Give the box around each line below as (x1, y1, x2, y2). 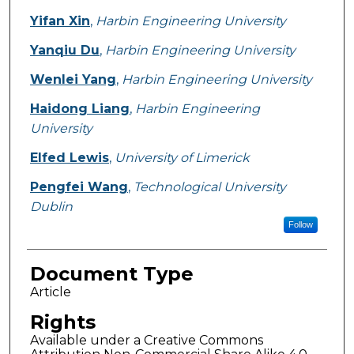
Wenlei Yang (29, 72, 116, 88)
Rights (29, 311, 96, 334)
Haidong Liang (29, 101, 130, 117)
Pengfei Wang (29, 179, 128, 195)
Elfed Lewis (29, 150, 109, 166)
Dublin (29, 199, 73, 215)
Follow (288, 220, 313, 230)
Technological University (133, 179, 286, 195)
